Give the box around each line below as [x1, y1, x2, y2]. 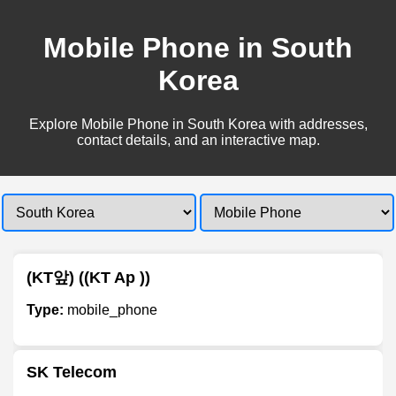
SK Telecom [27, 362, 117, 381]
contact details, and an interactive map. [76, 132, 320, 148]
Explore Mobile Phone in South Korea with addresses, [28, 116, 368, 132]
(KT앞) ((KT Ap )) [27, 268, 150, 286]
